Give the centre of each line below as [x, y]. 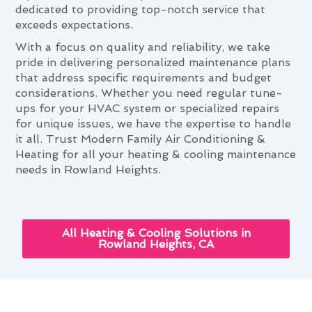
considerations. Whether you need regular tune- [149, 93]
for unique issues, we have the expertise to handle [154, 123]
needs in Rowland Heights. [88, 169]
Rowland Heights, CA [156, 244]
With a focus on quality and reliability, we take [143, 47]
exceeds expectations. [75, 24]
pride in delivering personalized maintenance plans [153, 62]
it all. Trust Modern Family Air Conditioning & [141, 139]
